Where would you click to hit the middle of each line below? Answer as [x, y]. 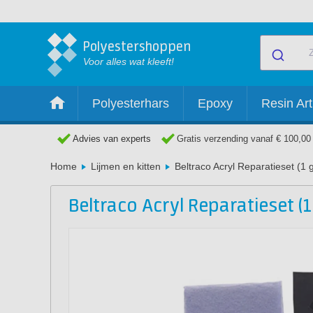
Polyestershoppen [137, 47]
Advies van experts [112, 139]
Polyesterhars [131, 103]
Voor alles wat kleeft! [129, 61]
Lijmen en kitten [126, 166]
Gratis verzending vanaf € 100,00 [244, 139]
